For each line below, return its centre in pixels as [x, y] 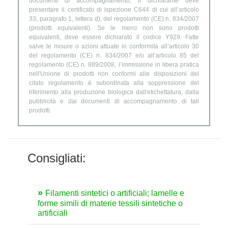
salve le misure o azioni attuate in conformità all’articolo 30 [114, 47]
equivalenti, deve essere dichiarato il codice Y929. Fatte [114, 37]
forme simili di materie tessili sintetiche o [110, 204]
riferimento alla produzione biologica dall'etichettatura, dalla [114, 92]
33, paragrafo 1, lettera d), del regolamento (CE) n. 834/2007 [114, 19]
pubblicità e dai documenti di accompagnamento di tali [114, 102]
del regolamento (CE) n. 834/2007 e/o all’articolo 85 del [114, 56]
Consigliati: [57, 158]
